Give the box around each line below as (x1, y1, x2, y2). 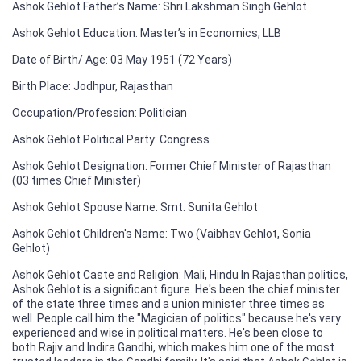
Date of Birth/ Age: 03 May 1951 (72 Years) (12, 52, 232, 66)
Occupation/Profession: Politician (12, 106, 187, 119)
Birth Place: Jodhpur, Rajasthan (12, 79, 173, 93)
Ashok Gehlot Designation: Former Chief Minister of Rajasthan (12, 159, 331, 172)
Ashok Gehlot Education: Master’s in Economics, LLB (12, 26, 281, 39)
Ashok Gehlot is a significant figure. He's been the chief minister (12, 282, 340, 296)
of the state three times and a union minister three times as (12, 297, 325, 310)
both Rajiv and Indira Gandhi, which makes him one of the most (12, 340, 334, 354)
